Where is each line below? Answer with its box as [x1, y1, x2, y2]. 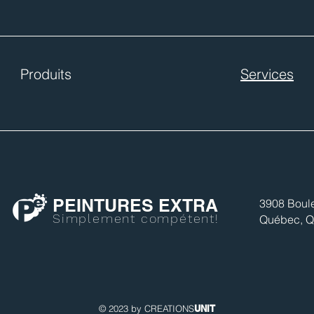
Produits [20, 64, 71, 83]
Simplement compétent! [53, 210, 219, 226]
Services [240, 64, 294, 83]
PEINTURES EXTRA [53, 194, 218, 216]
